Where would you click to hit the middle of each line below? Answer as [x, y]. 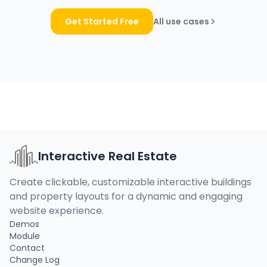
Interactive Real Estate [108, 156]
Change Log [35, 260]
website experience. [57, 211]
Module [25, 236]
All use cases [181, 21]
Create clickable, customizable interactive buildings [131, 182]
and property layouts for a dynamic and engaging [126, 196]
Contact [27, 248]
